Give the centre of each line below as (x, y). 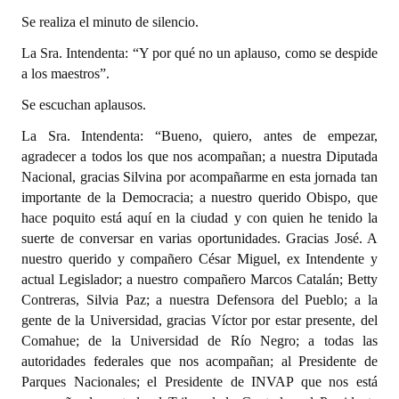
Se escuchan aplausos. (84, 105)
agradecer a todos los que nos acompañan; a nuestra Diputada (199, 156)
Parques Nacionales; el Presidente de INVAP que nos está (199, 382)
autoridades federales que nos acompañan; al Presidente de (199, 361)
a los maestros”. (65, 73)
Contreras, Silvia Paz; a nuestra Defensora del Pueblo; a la (199, 300)
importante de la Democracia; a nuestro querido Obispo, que (199, 197)
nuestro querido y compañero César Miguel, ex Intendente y (199, 259)
